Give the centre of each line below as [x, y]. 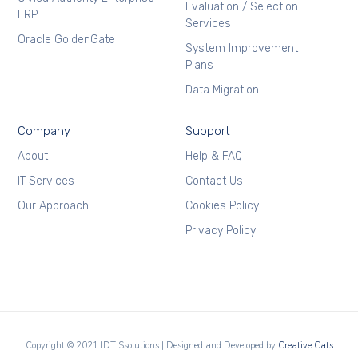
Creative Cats [305, 346]
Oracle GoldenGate [67, 40]
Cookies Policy [222, 206]
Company [44, 131]
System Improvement [241, 49]
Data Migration [222, 90]
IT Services [46, 181]
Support [207, 131]
